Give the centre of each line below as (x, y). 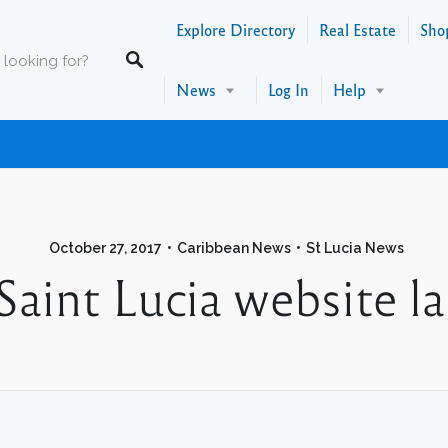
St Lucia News (355, 248)
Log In (288, 89)
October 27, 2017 (105, 248)
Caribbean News (234, 248)
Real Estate (357, 29)
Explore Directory (235, 29)
